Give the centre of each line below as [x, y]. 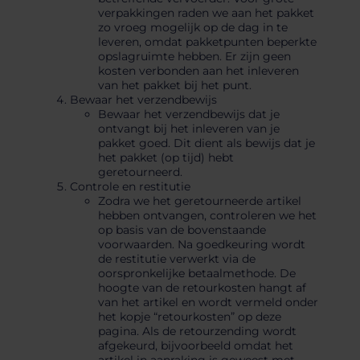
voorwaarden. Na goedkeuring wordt [201, 245]
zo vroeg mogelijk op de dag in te [192, 28]
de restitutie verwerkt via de [176, 259]
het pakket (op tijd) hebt [166, 158]
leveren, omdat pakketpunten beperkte [207, 42]
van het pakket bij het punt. [174, 86]
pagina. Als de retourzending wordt [197, 331]
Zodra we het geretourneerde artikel [199, 201]
